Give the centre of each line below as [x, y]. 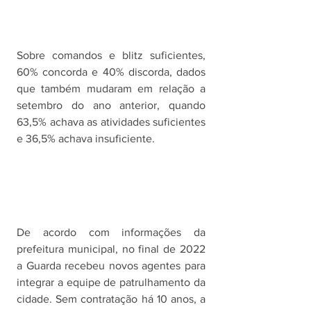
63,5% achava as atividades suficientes [111, 121]
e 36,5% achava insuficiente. [86, 138]
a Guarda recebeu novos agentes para [111, 266]
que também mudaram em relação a [111, 88]
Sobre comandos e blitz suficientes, [111, 55]
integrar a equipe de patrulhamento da [111, 283]
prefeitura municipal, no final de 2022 [111, 249]
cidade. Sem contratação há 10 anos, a [111, 299]
